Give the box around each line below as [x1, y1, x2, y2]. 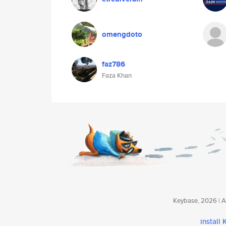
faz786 [102, 59, 125, 70]
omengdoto [102, 29, 142, 40]
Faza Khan [102, 71, 132, 80]
